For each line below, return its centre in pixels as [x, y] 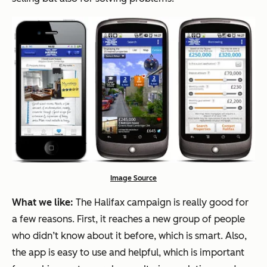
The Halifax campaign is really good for [161, 202]
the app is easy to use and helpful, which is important [128, 252]
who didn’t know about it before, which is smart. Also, [129, 235]
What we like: [43, 202]
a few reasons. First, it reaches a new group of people [128, 219]
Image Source [133, 178]
